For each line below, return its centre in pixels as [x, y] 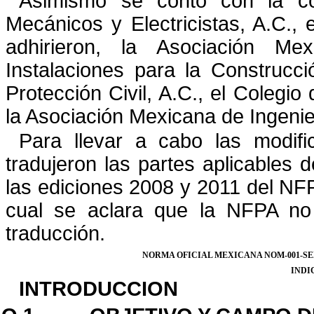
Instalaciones [65, 70]
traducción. [55, 234]
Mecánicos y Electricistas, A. [138, 23]
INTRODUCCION [99, 288]
